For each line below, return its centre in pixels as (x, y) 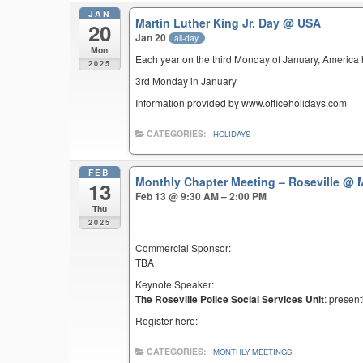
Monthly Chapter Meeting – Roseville (239, 181)
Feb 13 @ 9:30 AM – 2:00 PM (201, 196)
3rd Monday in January (186, 81)
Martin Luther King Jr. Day (209, 22)
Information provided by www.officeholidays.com (241, 103)
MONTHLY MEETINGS (253, 352)
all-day (187, 37)
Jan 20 (152, 37)
